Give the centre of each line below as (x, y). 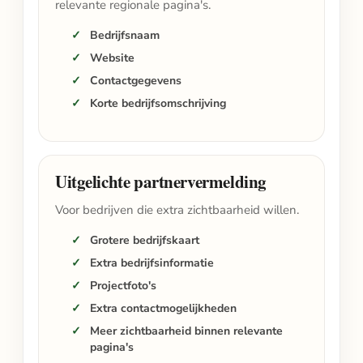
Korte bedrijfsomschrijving (158, 103)
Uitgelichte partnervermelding (161, 181)
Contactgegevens (136, 81)
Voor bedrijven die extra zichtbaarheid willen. (177, 210)
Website (112, 58)
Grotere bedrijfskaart (145, 240)
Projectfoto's (123, 286)
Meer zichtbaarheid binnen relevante (186, 331)
